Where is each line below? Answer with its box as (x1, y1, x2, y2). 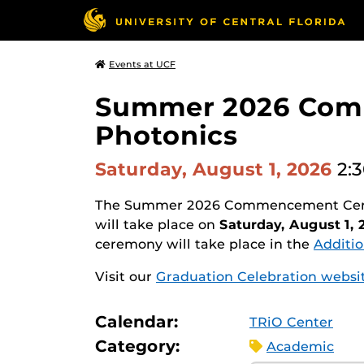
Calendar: (95, 312, 179, 331)
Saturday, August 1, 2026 (95, 158, 337, 180)
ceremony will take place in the (95, 236, 310, 252)
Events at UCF (109, 58, 175, 70)
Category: (95, 336, 180, 356)
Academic (266, 339, 334, 354)
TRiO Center (249, 314, 333, 330)
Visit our (95, 269, 152, 284)
